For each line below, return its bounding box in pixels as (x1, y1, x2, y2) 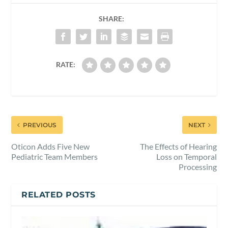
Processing (178, 161, 217, 172)
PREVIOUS (23, 121, 57, 129)
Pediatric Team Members (11, 151, 98, 161)
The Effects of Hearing (139, 141, 217, 151)
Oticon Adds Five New (11, 141, 90, 151)
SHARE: (99, 14, 124, 23)
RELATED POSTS (21, 189, 96, 199)
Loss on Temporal (156, 151, 217, 161)
